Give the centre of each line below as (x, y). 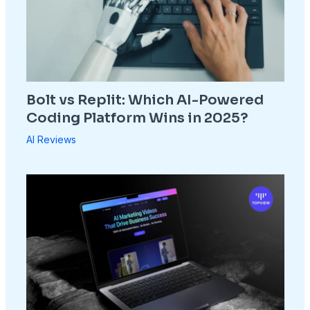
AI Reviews (51, 139)
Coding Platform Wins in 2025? (137, 118)
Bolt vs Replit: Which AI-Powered (145, 100)
